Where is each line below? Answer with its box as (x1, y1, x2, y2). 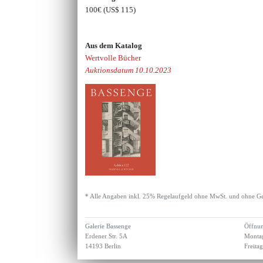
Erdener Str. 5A (85, 233, 128, 240)
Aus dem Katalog (85, 41, 143, 50)
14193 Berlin (85, 243, 122, 250)
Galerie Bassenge (85, 223, 131, 230)
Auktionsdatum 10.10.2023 (85, 65, 172, 75)
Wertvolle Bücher (85, 53, 141, 62)
